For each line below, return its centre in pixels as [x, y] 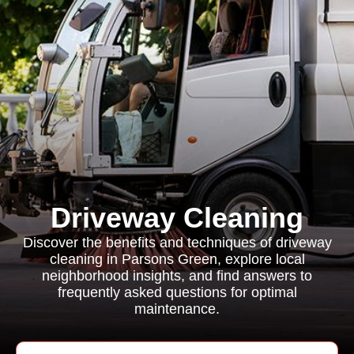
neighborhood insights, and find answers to [177, 276]
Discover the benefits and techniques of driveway [177, 243]
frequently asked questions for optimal [177, 292]
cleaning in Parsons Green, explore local [177, 259]
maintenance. [177, 309]
